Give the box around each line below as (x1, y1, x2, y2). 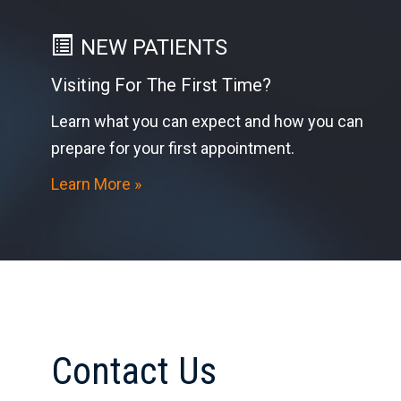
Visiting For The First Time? (51, 74, 271, 97)
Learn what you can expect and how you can (51, 112, 363, 132)
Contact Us (51, 349, 217, 394)
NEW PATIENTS (81, 35, 227, 61)
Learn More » (51, 175, 141, 194)
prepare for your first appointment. (51, 139, 294, 158)
